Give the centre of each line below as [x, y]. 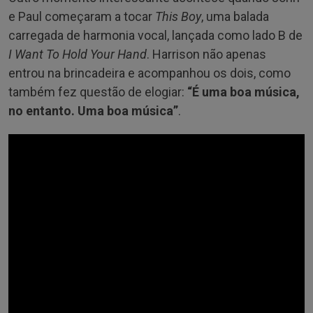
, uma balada [235, 16]
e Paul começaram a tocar [82, 16]
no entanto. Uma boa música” [93, 110]
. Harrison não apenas [206, 54]
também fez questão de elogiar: [98, 92]
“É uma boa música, [243, 92]
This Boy [178, 16]
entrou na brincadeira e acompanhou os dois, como [150, 73]
